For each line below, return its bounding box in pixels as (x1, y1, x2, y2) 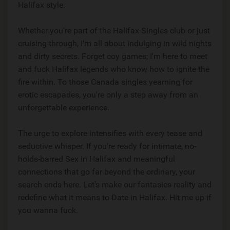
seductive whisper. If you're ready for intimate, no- (18, 141, 196, 151)
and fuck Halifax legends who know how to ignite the (18, 64, 209, 74)
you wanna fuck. (18, 205, 78, 215)
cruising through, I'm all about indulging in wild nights (18, 39, 212, 48)
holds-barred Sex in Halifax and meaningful (18, 154, 175, 164)
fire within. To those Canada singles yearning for (18, 77, 193, 87)
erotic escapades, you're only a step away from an (18, 90, 198, 100)
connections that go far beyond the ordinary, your (18, 167, 195, 177)
